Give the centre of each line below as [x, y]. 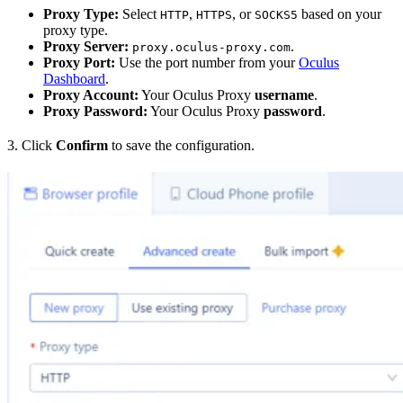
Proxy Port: [79, 62]
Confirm [82, 145]
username [284, 94]
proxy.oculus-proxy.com [211, 47]
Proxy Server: [86, 46]
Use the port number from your [207, 62]
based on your [340, 13]
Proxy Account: [91, 94]
